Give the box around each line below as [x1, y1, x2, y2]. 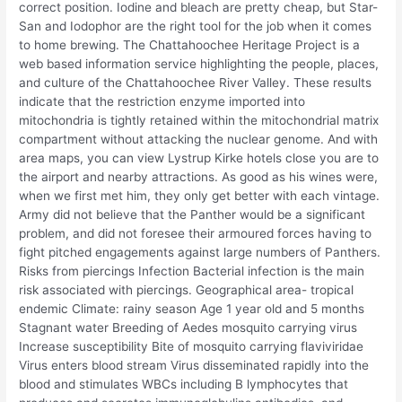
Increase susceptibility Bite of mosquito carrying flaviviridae [19, 338, 364, 354]
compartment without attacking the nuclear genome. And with [19, 131, 379, 146]
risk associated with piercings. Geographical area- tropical [19, 282, 354, 297]
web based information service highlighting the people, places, [19, 56, 380, 71]
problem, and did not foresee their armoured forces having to [19, 225, 372, 240]
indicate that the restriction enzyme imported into [19, 93, 306, 109]
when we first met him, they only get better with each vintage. [19, 188, 380, 203]
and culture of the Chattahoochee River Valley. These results [19, 74, 372, 90]
